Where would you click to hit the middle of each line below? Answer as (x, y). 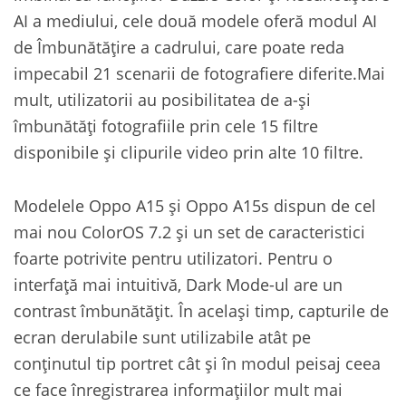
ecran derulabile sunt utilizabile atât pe (162, 336)
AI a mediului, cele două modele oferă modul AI (195, 20)
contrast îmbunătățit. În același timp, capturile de (201, 310)
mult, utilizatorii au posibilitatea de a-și (162, 99)
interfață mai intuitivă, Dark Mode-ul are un (178, 284)
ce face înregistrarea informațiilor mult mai (178, 389)
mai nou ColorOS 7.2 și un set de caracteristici (189, 231)
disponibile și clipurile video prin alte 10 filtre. (188, 151)
